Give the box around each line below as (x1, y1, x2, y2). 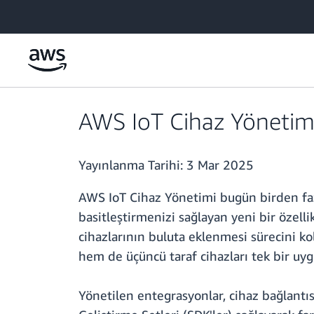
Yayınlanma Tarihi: (78, 157, 186, 173)
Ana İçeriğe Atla (6, 8, 75, 20)
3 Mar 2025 (186, 157, 254, 173)
